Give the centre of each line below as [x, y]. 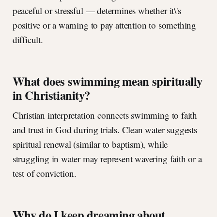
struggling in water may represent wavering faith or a [107, 159]
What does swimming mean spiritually [108, 81]
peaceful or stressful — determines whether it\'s [97, 11]
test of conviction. [45, 173]
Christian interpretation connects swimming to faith [105, 115]
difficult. [28, 40]
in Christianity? [51, 95]
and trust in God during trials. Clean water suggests [105, 130]
